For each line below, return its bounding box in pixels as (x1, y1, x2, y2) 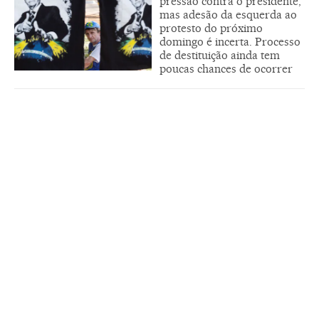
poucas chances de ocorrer (159, 62, 293, 76)
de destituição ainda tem (159, 48, 280, 63)
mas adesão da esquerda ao (159, 8, 297, 22)
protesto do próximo (159, 21, 263, 36)
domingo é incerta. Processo (159, 35, 300, 49)
